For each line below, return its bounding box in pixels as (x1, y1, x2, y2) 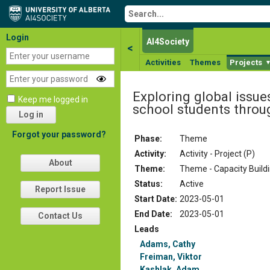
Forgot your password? (12, 130, 106, 139)
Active (180, 178, 204, 189)
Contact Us (38, 211, 83, 221)
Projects (230, 58, 262, 67)
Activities (145, 58, 181, 67)
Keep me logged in (18, 95, 88, 104)
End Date (134, 209, 170, 219)
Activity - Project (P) (180, 148, 255, 159)
